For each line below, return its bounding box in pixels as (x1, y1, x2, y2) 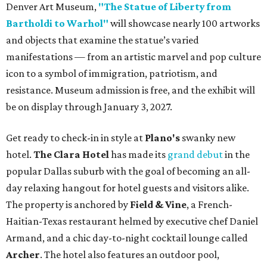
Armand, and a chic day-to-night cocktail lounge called (6, 232, 248, 244)
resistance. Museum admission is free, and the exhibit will (6, 84, 255, 97)
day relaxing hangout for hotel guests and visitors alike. (6, 182, 249, 194)
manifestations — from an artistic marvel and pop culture (6, 51, 261, 63)
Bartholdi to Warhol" (6, 17, 108, 30)
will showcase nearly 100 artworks (108, 17, 260, 30)
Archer (6, 249, 40, 261)
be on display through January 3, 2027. (6, 101, 172, 113)
